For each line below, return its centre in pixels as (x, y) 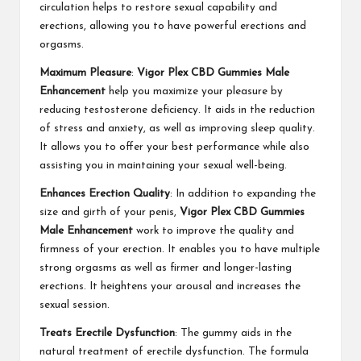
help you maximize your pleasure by (194, 92)
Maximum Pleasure (85, 73)
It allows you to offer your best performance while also (174, 147)
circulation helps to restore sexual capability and (158, 8)
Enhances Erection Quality (105, 194)
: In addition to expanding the (243, 194)
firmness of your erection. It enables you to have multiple (180, 250)
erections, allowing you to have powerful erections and (173, 27)
